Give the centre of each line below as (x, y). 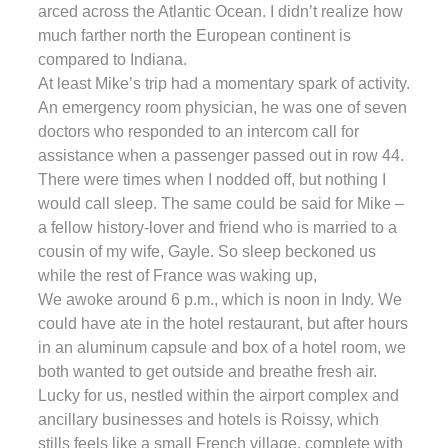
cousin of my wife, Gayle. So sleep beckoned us (207, 251)
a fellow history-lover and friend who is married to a (217, 227)
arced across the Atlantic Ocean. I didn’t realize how (220, 11)
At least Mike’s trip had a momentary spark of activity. (224, 83)
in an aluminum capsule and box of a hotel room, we (222, 347)
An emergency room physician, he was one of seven (222, 107)
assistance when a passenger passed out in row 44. (221, 155)
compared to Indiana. (112, 59)
